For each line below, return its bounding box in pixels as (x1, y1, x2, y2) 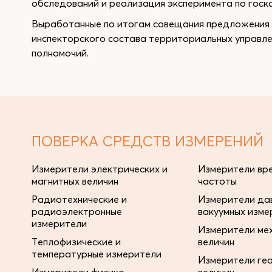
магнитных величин (32, 175, 118, 187)
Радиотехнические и (32, 193, 127, 205)
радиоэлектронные (32, 205, 122, 217)
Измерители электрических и (32, 163, 168, 175)
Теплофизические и (32, 236, 121, 248)
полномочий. (32, 47, 89, 59)
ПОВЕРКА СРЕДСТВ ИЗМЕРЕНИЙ (32, 132, 263, 150)
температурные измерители (32, 248, 161, 260)
